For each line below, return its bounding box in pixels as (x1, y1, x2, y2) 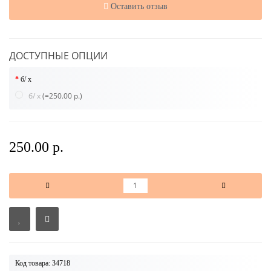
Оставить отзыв (111, 1, 168, 11)
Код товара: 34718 (15, 258, 70, 267)
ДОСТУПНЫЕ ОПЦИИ (9, 48, 108, 62)
